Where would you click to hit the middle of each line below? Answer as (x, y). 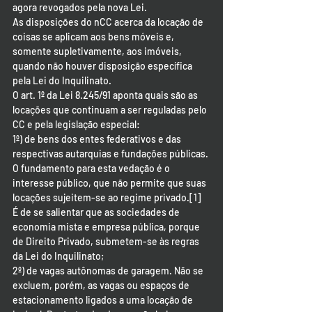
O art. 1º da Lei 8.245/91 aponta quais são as (106, 95)
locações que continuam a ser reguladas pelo (111, 110)
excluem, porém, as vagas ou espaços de (102, 285)
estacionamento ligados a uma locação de (104, 300)
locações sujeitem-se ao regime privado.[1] (108, 197)
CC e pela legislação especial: (76, 124)
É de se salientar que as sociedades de (97, 212)
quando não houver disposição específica (103, 66)
